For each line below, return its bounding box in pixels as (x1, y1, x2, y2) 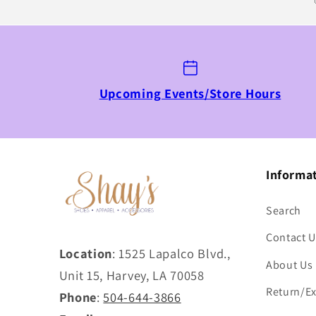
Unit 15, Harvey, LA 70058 (59, 267, 205, 284)
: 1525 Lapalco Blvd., (112, 245, 231, 262)
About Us (265, 257, 313, 272)
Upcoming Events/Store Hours (99, 84, 281, 102)
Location (59, 245, 113, 262)
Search (265, 202, 302, 218)
